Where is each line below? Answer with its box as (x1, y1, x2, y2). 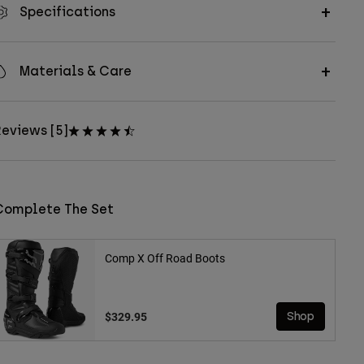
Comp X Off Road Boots (104, 250, 225, 266)
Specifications (19, 4, 115, 20)
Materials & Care (19, 63, 132, 80)
